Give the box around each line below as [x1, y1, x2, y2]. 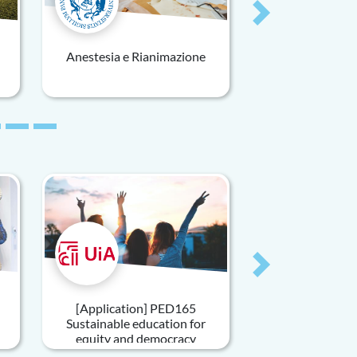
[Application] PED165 [76, 300, 196, 316]
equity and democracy [76, 331, 196, 346]
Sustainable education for [66, 316, 206, 331]
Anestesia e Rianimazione [66, 49, 206, 64]
